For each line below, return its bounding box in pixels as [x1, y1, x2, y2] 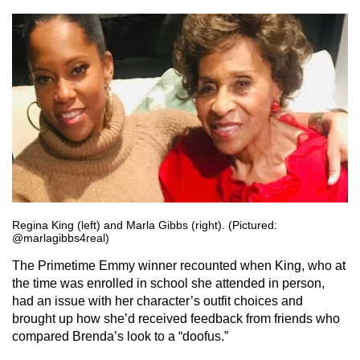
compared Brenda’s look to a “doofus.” [12, 329, 228, 343]
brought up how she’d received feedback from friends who [12, 312, 340, 325]
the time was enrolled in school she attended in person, [12, 276, 325, 290]
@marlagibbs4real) [12, 231, 109, 244]
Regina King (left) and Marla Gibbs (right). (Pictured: [12, 219, 277, 231]
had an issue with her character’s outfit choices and [12, 294, 303, 308]
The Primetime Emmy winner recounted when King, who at [12, 259, 346, 272]
